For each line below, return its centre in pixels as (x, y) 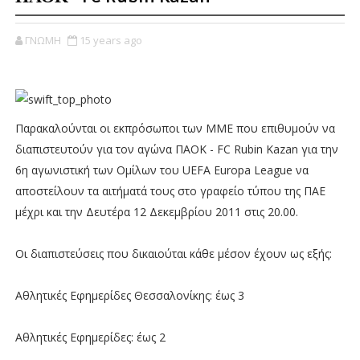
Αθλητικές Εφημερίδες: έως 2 (90, 337)
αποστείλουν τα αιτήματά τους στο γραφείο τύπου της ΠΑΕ (172, 191)
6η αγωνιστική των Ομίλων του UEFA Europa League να (162, 170)
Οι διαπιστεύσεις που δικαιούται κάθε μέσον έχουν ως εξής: (173, 254)
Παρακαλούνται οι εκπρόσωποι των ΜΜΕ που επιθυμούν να (175, 128)
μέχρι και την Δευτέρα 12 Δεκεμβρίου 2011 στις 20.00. (156, 212)
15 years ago (110, 40)
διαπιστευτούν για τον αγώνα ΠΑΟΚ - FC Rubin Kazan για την (176, 149)
